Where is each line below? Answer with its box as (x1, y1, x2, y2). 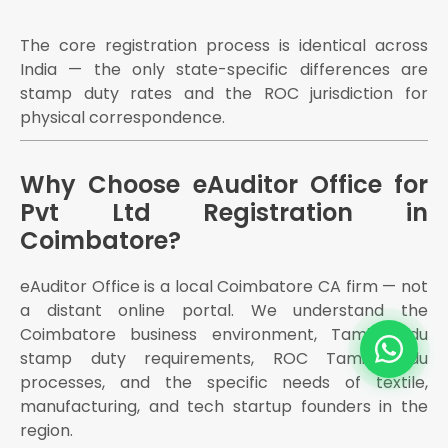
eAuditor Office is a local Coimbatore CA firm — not (20, 275, 428, 299)
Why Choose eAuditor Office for (20, 168, 428, 202)
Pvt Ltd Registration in (20, 196, 428, 230)
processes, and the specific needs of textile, (20, 371, 428, 395)
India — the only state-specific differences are (20, 58, 428, 82)
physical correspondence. (20, 106, 225, 130)
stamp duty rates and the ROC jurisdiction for (20, 82, 428, 106)
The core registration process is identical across (20, 34, 428, 58)
